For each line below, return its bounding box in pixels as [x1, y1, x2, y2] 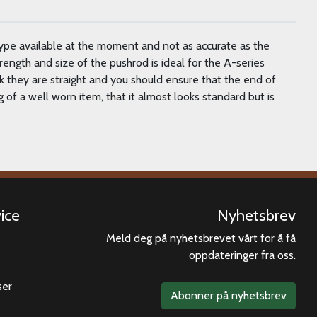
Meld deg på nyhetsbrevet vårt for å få [106, 231, 296, 245]
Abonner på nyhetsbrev [171, 288, 287, 302]
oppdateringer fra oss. [189, 248, 296, 262]
